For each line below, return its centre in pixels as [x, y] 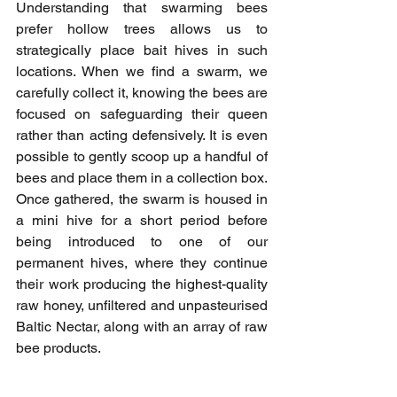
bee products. [58, 347]
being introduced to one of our [142, 241]
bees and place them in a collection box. [142, 177]
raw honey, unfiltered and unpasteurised [142, 305]
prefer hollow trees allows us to [142, 28]
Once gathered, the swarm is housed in [142, 198]
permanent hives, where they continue [142, 262]
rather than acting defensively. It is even [142, 135]
